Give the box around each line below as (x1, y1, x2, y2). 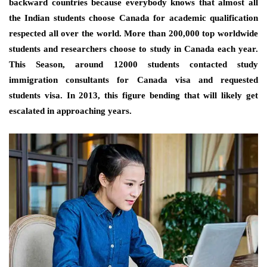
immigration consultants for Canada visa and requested (9, 74, 258, 85)
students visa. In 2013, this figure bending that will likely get (9, 90, 258, 100)
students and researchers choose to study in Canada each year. (9, 44, 258, 54)
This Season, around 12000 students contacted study (9, 59, 258, 69)
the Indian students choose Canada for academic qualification (9, 13, 258, 23)
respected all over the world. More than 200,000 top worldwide (9, 28, 258, 38)
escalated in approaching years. (9, 105, 132, 116)
